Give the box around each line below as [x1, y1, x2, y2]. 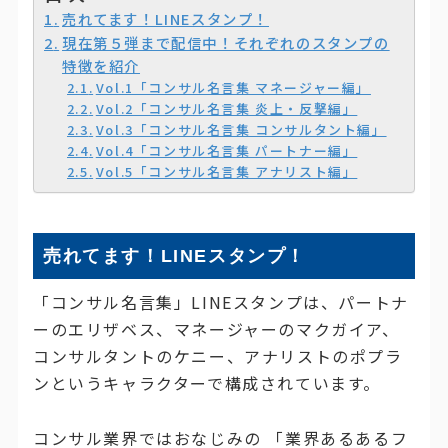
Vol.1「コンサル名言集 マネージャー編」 [95, 78, 371, 98]
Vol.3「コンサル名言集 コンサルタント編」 [95, 120, 387, 140]
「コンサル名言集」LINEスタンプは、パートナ [32, 290, 409, 315]
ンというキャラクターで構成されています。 [32, 371, 381, 396]
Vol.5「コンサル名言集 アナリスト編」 [95, 162, 358, 182]
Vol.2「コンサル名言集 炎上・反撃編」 [95, 99, 358, 119]
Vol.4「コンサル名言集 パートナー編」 [95, 141, 358, 161]
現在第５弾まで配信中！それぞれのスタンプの [62, 32, 390, 54]
